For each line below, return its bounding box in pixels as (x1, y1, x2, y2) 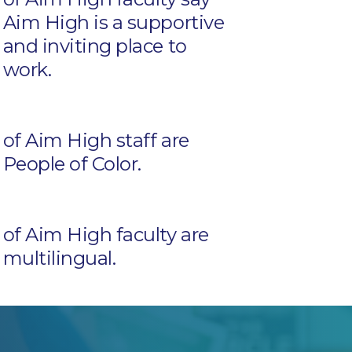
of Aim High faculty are (2, 223, 209, 247)
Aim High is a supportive (2, 11, 225, 35)
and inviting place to (2, 35, 187, 58)
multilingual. (2, 247, 116, 270)
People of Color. (2, 152, 141, 176)
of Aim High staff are (2, 129, 189, 152)
